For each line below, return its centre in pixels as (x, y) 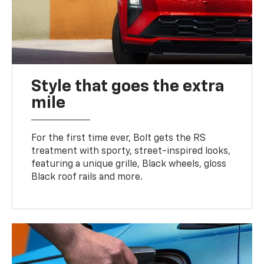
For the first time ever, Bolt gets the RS (119, 138)
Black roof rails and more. (87, 177)
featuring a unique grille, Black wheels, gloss (129, 164)
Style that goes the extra (128, 86)
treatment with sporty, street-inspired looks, (131, 151)
